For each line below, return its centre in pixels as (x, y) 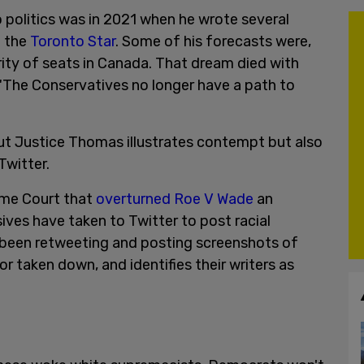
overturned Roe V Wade (175, 199)
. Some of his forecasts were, (213, 41)
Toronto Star (73, 41)
